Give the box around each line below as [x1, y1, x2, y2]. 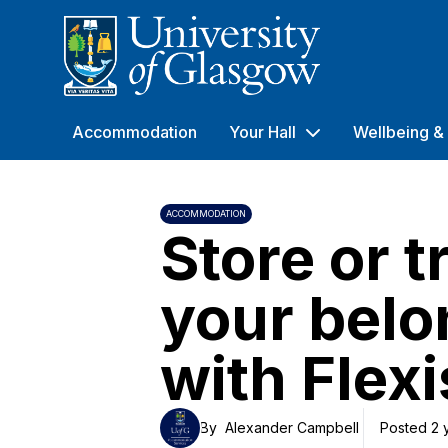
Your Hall [229, 122, 296, 142]
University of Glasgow [63, 17, 230, 37]
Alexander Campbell [225, 419, 359, 436]
